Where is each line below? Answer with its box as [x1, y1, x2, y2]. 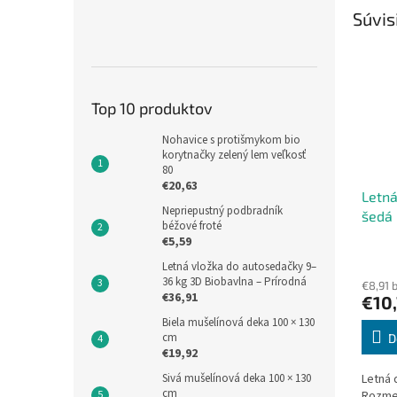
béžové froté [162, 218, 222, 234]
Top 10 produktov [91, 98, 213, 118]
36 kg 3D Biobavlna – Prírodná [162, 274, 307, 290]
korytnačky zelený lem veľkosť [162, 147, 306, 163]
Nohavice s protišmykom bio [162, 132, 300, 148]
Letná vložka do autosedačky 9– [162, 259, 316, 275]
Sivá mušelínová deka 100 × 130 [162, 370, 311, 386]
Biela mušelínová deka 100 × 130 [162, 315, 315, 331]
